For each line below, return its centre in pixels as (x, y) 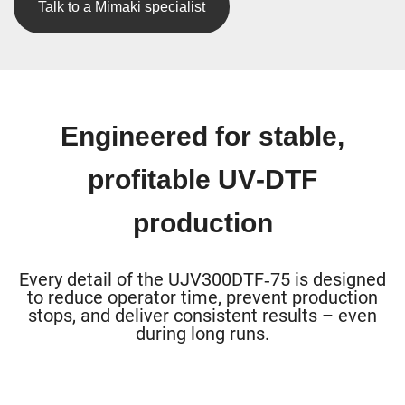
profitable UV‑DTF (202, 179)
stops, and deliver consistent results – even (202, 315)
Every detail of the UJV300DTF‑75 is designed (202, 279)
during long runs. (202, 333)
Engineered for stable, (202, 136)
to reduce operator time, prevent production (202, 297)
